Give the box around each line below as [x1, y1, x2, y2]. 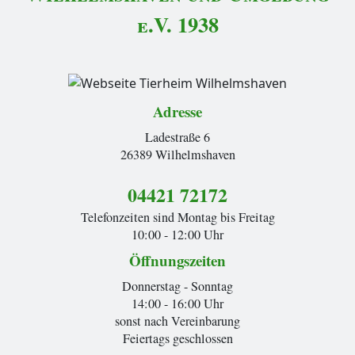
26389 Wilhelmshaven [120, 145, 235, 163]
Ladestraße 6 [145, 128, 210, 146]
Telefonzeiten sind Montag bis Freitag [80, 208, 275, 226]
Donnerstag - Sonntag [122, 277, 233, 295]
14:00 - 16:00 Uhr [132, 294, 223, 312]
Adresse [153, 100, 202, 122]
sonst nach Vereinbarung [115, 311, 240, 330]
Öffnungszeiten [129, 249, 226, 271]
